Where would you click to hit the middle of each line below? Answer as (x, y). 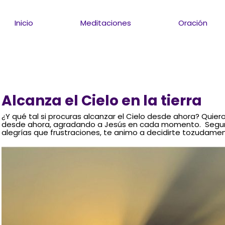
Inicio (24, 23)
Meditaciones (106, 23)
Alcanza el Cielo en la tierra (101, 100)
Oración (193, 23)
